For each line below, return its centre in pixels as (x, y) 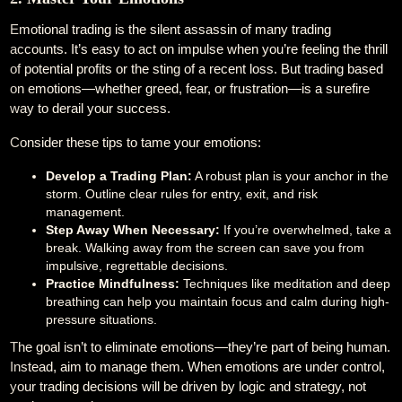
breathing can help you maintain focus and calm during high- (218, 301)
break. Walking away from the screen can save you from (205, 248)
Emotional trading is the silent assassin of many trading (171, 29)
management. (86, 212)
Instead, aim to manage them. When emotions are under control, (198, 367)
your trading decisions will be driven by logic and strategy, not (188, 386)
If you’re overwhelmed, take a (306, 230)
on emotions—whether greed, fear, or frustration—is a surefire (190, 88)
